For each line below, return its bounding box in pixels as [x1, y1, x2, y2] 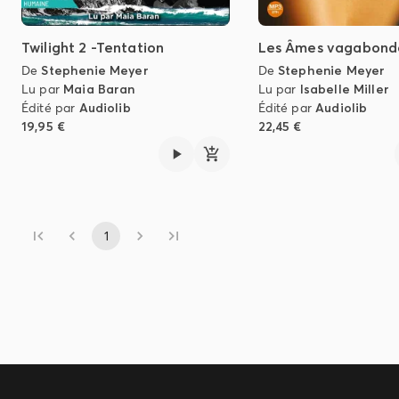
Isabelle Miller [299, 81, 389, 98]
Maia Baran [63, 81, 135, 98]
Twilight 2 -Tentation [21, 38, 165, 57]
